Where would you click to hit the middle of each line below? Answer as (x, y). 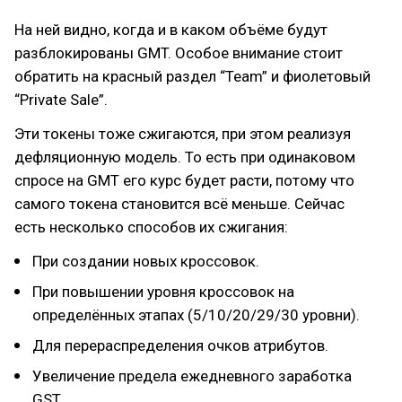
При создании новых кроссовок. (146, 261)
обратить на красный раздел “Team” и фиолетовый (192, 76)
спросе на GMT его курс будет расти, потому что (184, 180)
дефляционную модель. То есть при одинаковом (185, 157)
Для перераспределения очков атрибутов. (180, 345)
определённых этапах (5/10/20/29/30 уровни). (196, 315)
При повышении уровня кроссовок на (163, 292)
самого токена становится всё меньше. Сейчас (179, 204)
